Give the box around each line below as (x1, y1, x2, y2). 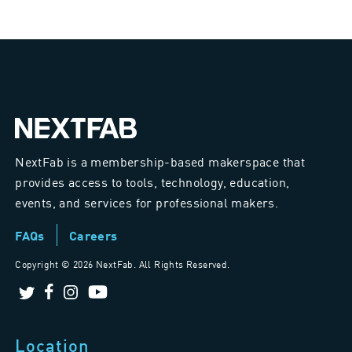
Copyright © (15, 258, 73, 271)
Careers (68, 228, 118, 244)
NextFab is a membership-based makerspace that (15, 152, 306, 170)
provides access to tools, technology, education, (15, 173, 290, 191)
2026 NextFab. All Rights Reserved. (73, 258, 230, 271)
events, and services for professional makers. (15, 193, 279, 211)
